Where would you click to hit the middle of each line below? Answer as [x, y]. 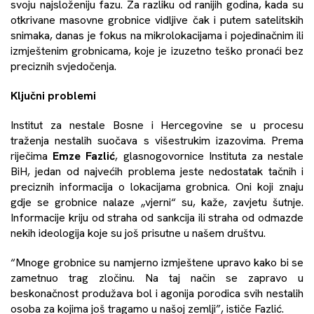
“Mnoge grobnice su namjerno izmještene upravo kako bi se [157, 262]
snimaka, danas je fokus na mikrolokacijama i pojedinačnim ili [157, 35]
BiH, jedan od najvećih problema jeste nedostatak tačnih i [157, 171]
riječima [32, 156]
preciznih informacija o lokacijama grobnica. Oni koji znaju [157, 186]
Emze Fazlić [84, 156]
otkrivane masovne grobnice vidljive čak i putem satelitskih [157, 20]
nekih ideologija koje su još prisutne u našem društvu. [138, 233]
